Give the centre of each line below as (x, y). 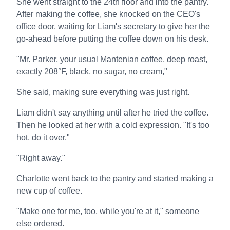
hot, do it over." (43, 137)
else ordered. (40, 224)
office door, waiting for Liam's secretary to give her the (113, 26)
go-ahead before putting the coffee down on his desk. (112, 39)
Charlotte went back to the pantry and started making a (115, 178)
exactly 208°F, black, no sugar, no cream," (92, 72)
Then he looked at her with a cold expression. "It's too (113, 125)
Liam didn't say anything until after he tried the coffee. (112, 113)
